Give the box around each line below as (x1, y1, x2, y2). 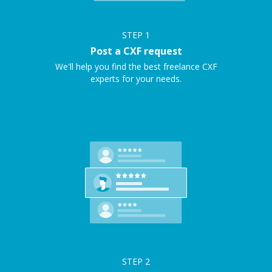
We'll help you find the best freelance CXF (55, 61, 217, 72)
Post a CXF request (90, 44, 182, 58)
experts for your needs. (90, 73, 182, 84)
